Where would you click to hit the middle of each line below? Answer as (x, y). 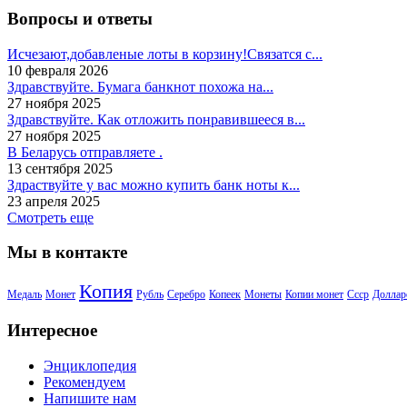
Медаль (25, 295)
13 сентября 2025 (60, 168)
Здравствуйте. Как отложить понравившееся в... (156, 119)
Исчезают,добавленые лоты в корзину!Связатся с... (165, 54)
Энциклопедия (90, 365)
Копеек (225, 295)
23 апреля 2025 (54, 201)
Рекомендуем (84, 382)
